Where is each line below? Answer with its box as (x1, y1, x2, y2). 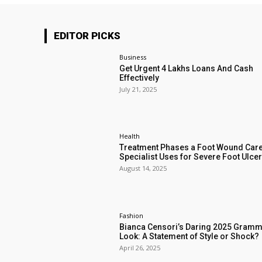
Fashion (119, 211, 144, 220)
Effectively (119, 73, 160, 83)
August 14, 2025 (119, 164, 167, 173)
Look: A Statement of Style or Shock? (119, 231, 260, 241)
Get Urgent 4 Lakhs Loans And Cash (119, 64, 254, 74)
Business (119, 53, 147, 62)
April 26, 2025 (119, 243, 161, 252)
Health (119, 132, 140, 141)
